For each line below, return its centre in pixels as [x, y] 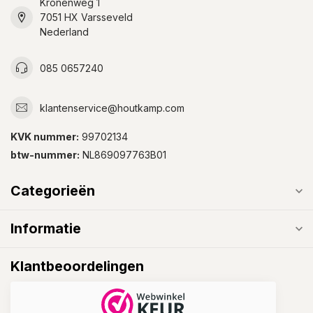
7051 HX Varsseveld [86, 17]
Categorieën [53, 191]
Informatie [46, 229]
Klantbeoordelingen [77, 267]
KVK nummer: [45, 137]
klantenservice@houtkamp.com [112, 108]
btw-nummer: [45, 155]
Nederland [64, 32]
